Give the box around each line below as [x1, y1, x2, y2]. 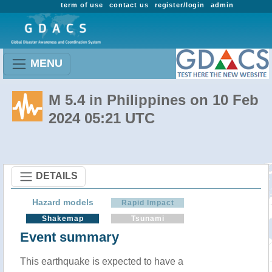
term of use [61, 1, 103, 8]
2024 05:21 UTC [49, 110, 155, 126]
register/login [154, 1, 205, 8]
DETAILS [36, 170, 78, 181]
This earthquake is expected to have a [20, 256, 183, 267]
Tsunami [131, 214, 165, 223]
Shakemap [41, 214, 84, 223]
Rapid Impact [121, 199, 174, 207]
